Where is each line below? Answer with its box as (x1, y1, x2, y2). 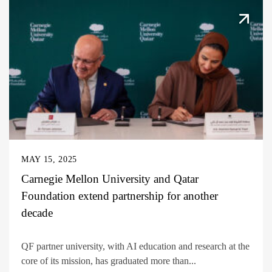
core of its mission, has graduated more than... (21, 255, 196, 266)
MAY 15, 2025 (21, 154, 78, 164)
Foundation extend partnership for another (21, 189, 218, 202)
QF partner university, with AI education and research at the (21, 240, 250, 251)
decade (21, 206, 56, 219)
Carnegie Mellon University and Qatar (21, 172, 199, 185)
